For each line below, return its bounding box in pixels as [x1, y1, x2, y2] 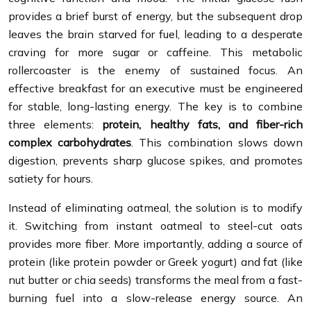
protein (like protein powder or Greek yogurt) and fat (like [8, 254, 303, 269]
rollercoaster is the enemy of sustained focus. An [8, 62, 303, 77]
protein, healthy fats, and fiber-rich [102, 117, 303, 131]
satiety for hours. [8, 171, 93, 185]
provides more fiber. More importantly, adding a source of [8, 236, 303, 251]
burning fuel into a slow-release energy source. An [8, 290, 303, 305]
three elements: [8, 117, 103, 131]
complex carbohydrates [8, 135, 132, 149]
